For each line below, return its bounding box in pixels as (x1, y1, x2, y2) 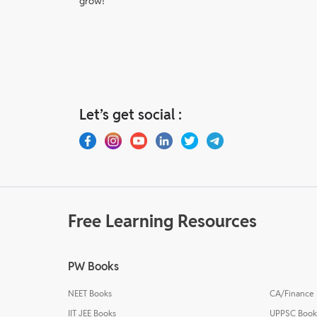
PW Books (68, 258, 119, 274)
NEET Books (68, 287, 112, 299)
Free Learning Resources (68, 209, 257, 232)
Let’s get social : (79, 105, 182, 124)
